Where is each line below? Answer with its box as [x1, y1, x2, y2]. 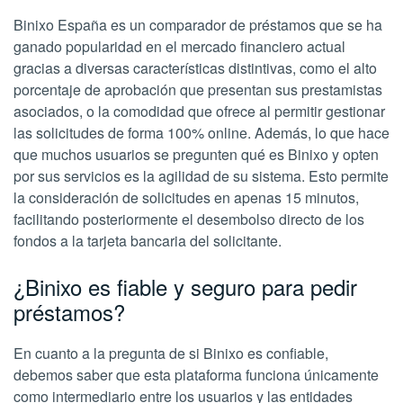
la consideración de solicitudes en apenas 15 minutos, [13, 187, 359, 208]
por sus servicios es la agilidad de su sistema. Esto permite [13, 166, 389, 186]
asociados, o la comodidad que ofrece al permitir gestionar [13, 101, 385, 121]
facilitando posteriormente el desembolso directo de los [13, 209, 364, 229]
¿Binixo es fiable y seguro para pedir [13, 271, 357, 302]
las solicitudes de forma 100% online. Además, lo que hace [13, 122, 390, 143]
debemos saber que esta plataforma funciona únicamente [13, 364, 379, 385]
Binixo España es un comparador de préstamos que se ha [13, 14, 382, 35]
